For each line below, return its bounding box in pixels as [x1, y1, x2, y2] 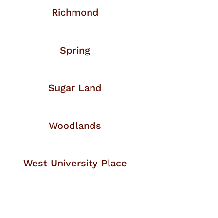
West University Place [23, 157, 127, 169]
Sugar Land [48, 82, 102, 94]
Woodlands [49, 120, 102, 131]
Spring [60, 44, 91, 56]
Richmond [51, 6, 99, 18]
